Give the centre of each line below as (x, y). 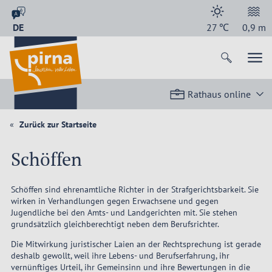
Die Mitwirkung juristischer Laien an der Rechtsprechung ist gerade (136, 244)
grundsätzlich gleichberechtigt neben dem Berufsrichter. (115, 224)
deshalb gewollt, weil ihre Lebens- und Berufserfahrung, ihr (120, 256)
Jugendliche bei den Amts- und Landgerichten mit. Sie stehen (124, 213)
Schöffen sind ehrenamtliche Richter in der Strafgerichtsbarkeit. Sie (134, 190)
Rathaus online (219, 94)
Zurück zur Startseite (57, 124)
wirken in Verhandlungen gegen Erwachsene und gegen (114, 201)
